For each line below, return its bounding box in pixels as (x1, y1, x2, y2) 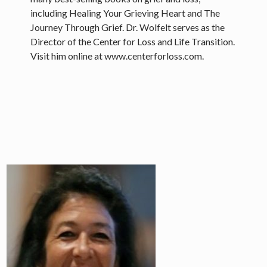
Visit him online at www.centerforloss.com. (30, 49, 204, 61)
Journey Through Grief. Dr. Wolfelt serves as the (30, 21, 225, 33)
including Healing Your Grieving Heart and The (30, 7, 221, 18)
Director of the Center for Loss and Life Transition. (30, 35, 235, 47)
